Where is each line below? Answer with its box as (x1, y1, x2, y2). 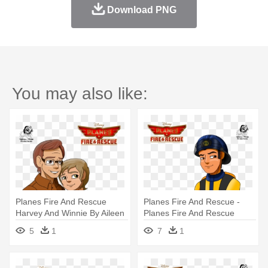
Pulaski (144, 220, 170, 230)
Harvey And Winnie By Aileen (16, 208, 124, 218)
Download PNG (106, 5, 176, 16)
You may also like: (12, 84, 148, 103)
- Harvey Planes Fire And (16, 220, 110, 230)
